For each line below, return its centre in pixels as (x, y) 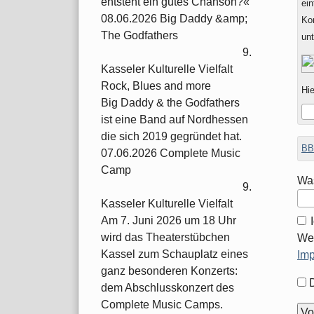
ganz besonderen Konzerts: (169, 271)
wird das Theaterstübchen (165, 238)
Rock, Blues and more (156, 86)
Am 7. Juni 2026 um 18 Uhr (169, 221)
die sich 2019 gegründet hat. (171, 137)
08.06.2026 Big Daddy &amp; (174, 19)
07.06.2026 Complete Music (171, 153)
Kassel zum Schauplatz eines (175, 254)
